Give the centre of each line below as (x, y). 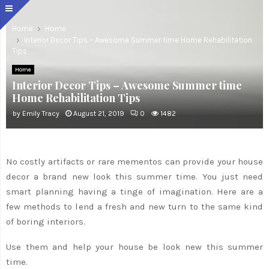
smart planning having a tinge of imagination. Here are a (134, 191)
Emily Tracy (41, 113)
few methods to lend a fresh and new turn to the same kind (134, 206)
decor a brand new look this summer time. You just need (134, 176)
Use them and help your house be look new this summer (134, 246)
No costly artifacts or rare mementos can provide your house (134, 161)
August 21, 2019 (99, 113)
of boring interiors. (46, 221)
